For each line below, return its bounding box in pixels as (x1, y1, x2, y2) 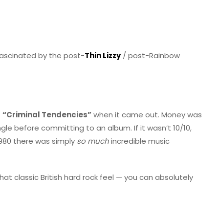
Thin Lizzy (85, 50, 121, 61)
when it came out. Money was (91, 109, 202, 120)
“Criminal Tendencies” (2, 109, 91, 120)
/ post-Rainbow (121, 50, 180, 61)
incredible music (109, 136, 170, 147)
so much (77, 136, 109, 147)
